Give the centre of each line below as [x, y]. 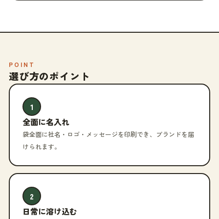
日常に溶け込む [50, 211]
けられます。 [42, 146]
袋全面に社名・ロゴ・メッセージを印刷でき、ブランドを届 [108, 134]
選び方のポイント [50, 76]
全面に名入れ [46, 122]
